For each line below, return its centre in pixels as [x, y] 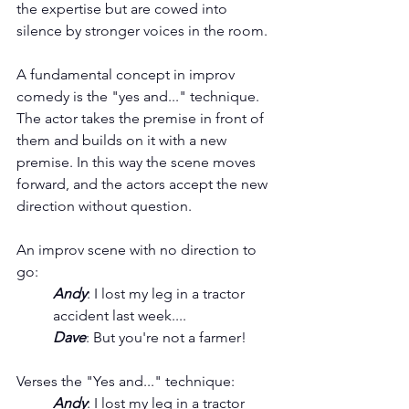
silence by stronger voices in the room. [142, 31]
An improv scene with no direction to [138, 250]
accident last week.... [120, 316]
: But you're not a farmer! [166, 338]
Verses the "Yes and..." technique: [126, 382]
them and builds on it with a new [123, 141]
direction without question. [106, 206]
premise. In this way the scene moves [138, 163]
